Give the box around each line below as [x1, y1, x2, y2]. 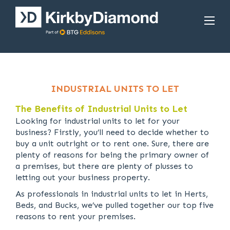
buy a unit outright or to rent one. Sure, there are [15, 139, 209, 148]
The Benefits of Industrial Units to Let [15, 103, 187, 114]
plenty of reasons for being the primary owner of [15, 150, 209, 160]
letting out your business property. [15, 172, 150, 182]
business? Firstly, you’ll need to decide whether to [15, 127, 209, 137]
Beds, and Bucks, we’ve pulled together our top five [15, 200, 214, 210]
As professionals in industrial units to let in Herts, [15, 189, 208, 199]
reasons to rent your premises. [15, 212, 136, 221]
